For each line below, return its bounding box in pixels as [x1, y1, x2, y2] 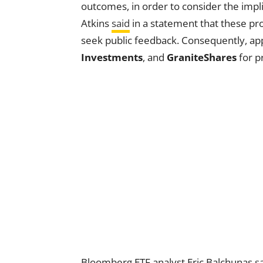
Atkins [81, 16, 112, 30]
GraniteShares [167, 50, 237, 64]
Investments [81, 50, 143, 64]
